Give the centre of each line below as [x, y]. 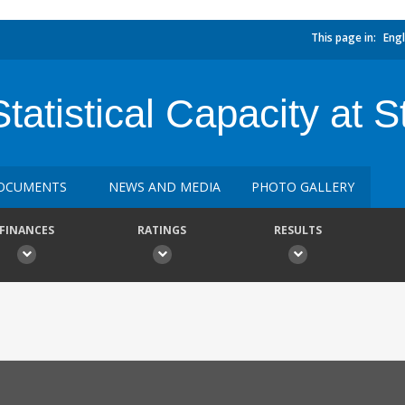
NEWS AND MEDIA [165, 187]
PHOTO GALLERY [303, 187]
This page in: [344, 38]
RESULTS [297, 230]
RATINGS [162, 230]
